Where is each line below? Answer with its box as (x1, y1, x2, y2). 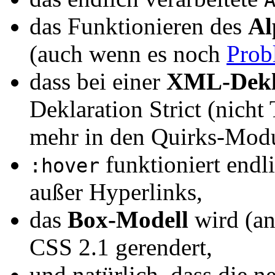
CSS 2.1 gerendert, (29, 233, 212, 260)
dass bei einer (29, 68, 166, 95)
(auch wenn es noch (29, 40, 227, 67)
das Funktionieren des (29, 12, 248, 39)
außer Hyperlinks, (29, 178, 203, 205)
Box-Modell (68, 206, 188, 233)
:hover (29, 154, 99, 177)
